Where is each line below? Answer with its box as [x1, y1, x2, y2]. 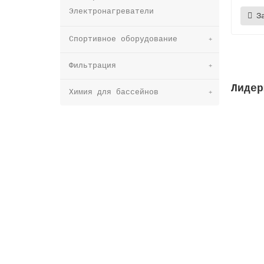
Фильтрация [69, 61, 116, 70]
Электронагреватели [69, 6, 154, 16]
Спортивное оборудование [69, 34, 177, 44]
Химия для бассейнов [69, 87, 159, 97]
